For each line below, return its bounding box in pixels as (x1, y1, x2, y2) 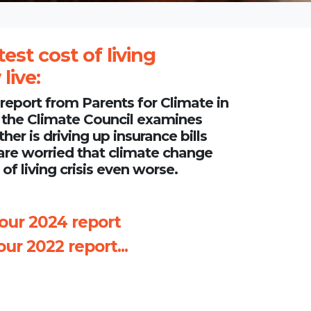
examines (133, 110, 202, 128)
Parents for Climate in (82, 94, 228, 111)
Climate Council (27, 110, 133, 128)
